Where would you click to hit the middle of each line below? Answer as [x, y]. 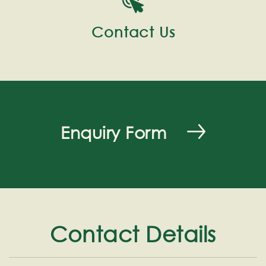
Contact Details [133, 234]
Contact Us [133, 32]
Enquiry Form [113, 133]
